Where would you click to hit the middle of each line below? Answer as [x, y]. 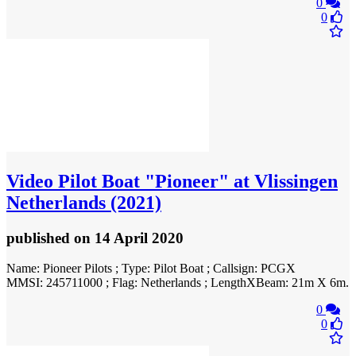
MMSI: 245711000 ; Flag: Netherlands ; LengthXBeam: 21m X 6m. [178, 283]
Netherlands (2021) [84, 202]
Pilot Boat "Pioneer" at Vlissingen [195, 181]
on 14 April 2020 [129, 238]
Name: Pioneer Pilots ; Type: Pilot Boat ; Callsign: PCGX [151, 269]
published [40, 238]
